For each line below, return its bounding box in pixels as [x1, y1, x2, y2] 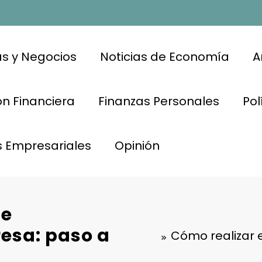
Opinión [114, 137, 160, 154]
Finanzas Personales [98, 92, 219, 109]
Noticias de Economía [99, 48, 229, 65]
